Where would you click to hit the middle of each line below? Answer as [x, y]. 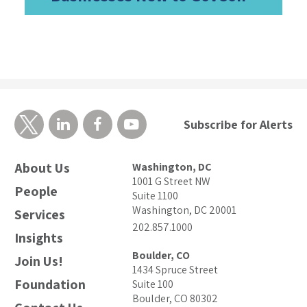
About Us [42, 168]
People [36, 192]
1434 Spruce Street [175, 270]
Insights [38, 238]
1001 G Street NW [172, 182]
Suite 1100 [156, 196]
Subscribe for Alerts [238, 125]
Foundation [50, 285]
